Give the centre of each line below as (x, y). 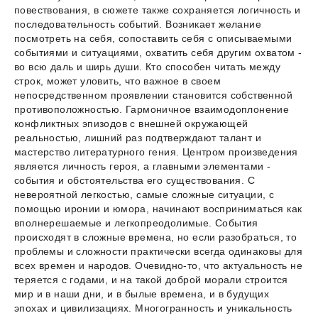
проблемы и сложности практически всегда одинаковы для (159, 252)
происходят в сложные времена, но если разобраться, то (156, 237)
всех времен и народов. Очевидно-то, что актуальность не (158, 266)
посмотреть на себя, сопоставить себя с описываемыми (153, 39)
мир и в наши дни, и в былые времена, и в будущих (142, 294)
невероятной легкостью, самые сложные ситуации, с (144, 195)
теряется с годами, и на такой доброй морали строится (151, 280)
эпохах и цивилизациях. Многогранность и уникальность (153, 308)
